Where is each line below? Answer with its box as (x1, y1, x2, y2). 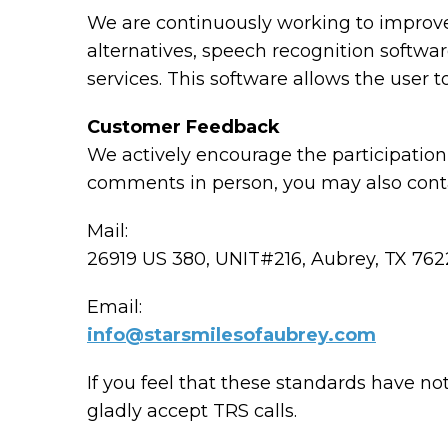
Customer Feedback (87, 116, 280, 138)
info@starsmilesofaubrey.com (87, 324, 376, 346)
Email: (87, 296, 142, 318)
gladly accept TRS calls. (87, 400, 297, 422)
